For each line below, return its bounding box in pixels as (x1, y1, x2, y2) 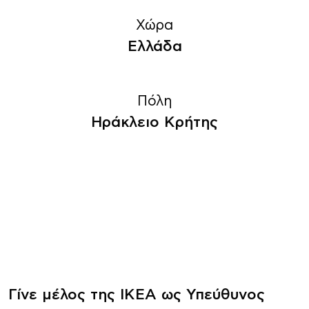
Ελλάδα (127, 39, 182, 54)
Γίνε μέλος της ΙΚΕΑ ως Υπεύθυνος (8, 288, 265, 302)
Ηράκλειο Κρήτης (91, 115, 218, 130)
